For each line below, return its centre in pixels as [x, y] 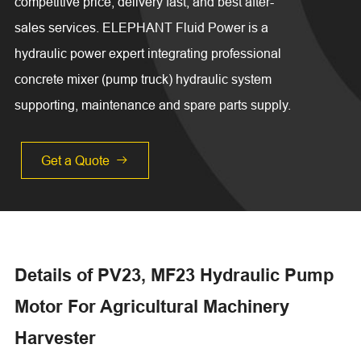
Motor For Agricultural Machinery [151, 307]
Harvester [55, 338]
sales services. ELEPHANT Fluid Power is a [141, 28]
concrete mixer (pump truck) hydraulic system [143, 79]
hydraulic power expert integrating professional [147, 54]
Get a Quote [77, 161]
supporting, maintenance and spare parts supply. [152, 105]
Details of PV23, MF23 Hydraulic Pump [174, 275]
